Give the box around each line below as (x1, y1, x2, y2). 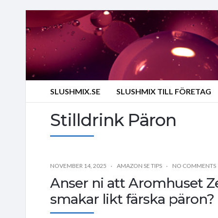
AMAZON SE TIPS (117, 162, 162, 169)
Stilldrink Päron (50, 109, 176, 130)
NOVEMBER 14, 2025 (50, 162, 107, 169)
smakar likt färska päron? (50, 190, 214, 207)
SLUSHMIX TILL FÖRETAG (116, 87, 211, 96)
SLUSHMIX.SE (50, 87, 100, 96)
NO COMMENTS (172, 162, 216, 169)
